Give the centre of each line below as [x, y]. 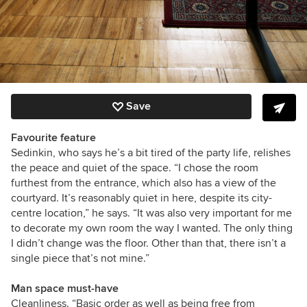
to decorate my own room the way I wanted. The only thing [152, 229]
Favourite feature [53, 138]
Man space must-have [65, 289]
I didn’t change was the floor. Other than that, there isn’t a [148, 244]
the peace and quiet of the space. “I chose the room [135, 168]
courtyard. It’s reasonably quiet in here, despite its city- [142, 198]
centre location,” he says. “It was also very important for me [151, 213]
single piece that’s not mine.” [80, 259]
